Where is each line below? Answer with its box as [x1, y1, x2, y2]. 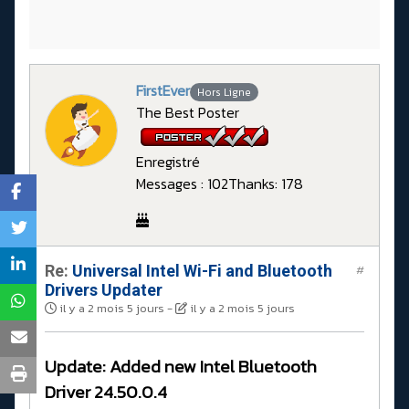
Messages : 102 [136, 173, 228, 195]
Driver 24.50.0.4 [45, 379, 167, 406]
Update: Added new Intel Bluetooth [45, 353, 317, 381]
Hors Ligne [196, 83, 251, 100]
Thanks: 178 [228, 173, 303, 195]
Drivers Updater [45, 280, 163, 300]
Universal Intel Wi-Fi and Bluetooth [68, 261, 332, 281]
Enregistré [136, 151, 200, 173]
